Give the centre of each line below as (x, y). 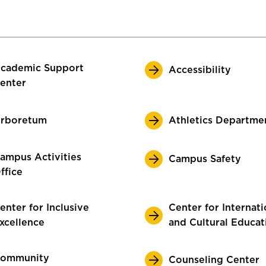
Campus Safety (205, 159)
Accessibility (200, 70)
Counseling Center (214, 260)
